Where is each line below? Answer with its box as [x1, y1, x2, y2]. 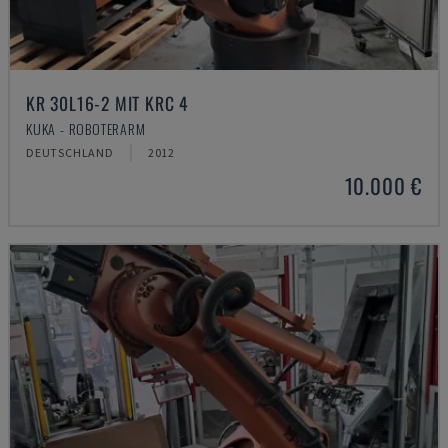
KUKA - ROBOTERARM [26, 118, 146, 139]
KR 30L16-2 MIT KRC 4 [26, 90, 189, 116]
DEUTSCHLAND [26, 145, 114, 160]
